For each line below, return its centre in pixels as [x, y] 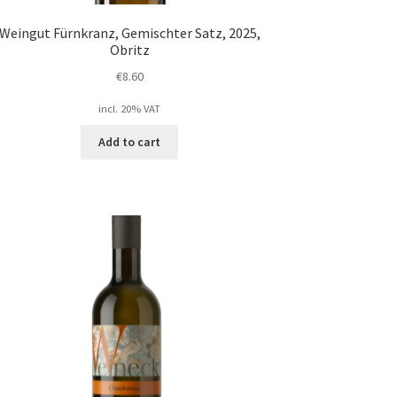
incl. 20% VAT [130, 108]
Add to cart [130, 142]
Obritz [129, 50]
